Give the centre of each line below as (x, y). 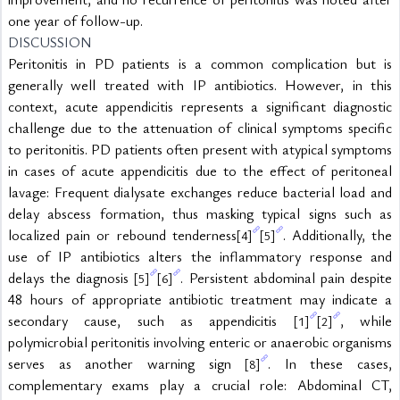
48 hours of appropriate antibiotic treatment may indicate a (200, 299)
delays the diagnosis (71, 278)
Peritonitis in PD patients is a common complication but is (200, 63)
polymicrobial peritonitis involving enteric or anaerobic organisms (200, 342)
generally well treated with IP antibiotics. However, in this (200, 85)
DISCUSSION (50, 42)
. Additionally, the (337, 235)
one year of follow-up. (75, 21)
